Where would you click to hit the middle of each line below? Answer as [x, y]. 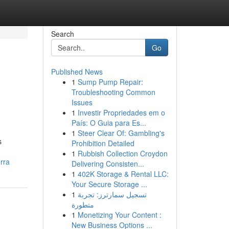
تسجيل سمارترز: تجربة [112, 194]
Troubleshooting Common [113, 92]
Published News [77, 72]
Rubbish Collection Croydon [122, 153]
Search [62, 34]
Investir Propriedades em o [121, 112]
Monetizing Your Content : [119, 215]
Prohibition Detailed [103, 143]
